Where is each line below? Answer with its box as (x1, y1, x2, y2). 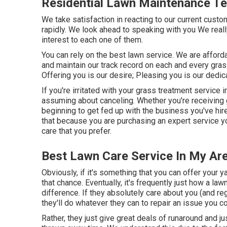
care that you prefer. (42, 126, 111, 136)
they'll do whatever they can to (42, 198, 150, 208)
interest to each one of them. (42, 35, 143, 45)
